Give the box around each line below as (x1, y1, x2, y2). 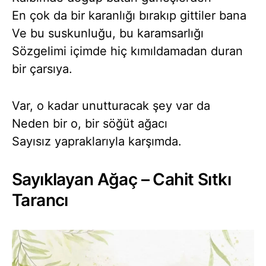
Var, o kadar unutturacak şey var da (12, 98, 210, 113)
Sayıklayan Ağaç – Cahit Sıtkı (12, 169, 231, 189)
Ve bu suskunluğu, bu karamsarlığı (12, 26, 204, 40)
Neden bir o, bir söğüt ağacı (12, 116, 167, 131)
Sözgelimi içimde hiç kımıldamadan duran (12, 43, 243, 58)
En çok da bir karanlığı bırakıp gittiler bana (12, 8, 246, 23)
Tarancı (12, 189, 68, 210)
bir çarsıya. (12, 61, 72, 76)
